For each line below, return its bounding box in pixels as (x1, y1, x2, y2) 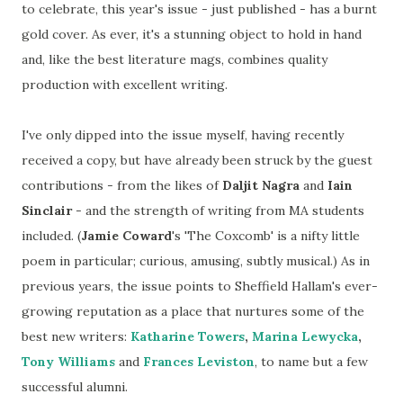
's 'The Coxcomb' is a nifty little (172, 228, 360, 245)
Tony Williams (22, 354, 115, 371)
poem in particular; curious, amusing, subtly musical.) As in (22, 253, 370, 270)
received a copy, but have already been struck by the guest (22, 152, 372, 169)
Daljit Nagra (222, 177, 300, 194)
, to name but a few (255, 354, 368, 371)
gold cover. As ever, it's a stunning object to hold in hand (22, 26, 362, 43)
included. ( (22, 228, 81, 245)
